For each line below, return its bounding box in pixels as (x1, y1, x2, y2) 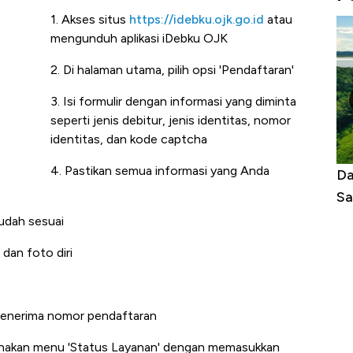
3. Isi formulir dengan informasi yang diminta (50, 94, 296, 110)
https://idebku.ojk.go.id (129, 12, 264, 28)
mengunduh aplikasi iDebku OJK (50, 31, 228, 46)
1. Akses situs (50, 12, 129, 28)
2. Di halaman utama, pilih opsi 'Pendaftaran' (50, 62, 294, 78)
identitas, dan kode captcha (50, 132, 207, 147)
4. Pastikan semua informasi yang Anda (50, 163, 269, 179)
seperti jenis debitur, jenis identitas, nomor (50, 113, 291, 128)
